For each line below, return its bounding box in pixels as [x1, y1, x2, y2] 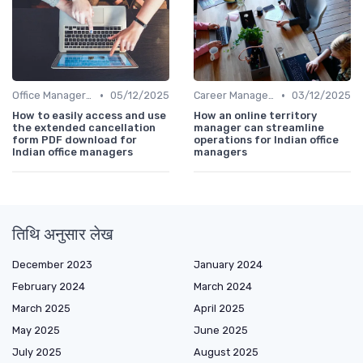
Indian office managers [12, 146, 133, 159]
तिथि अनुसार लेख [12, 224, 113, 245]
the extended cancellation [12, 122, 156, 135]
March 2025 [12, 302, 70, 315]
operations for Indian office [194, 134, 339, 147]
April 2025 [194, 302, 245, 315]
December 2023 [12, 258, 92, 271]
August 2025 [194, 346, 258, 359]
